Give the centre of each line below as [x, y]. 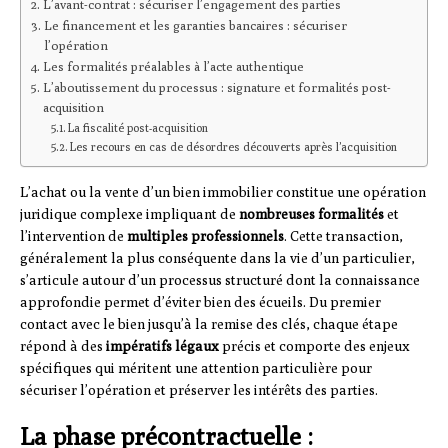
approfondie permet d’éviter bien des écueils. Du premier [200, 302]
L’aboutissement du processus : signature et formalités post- [216, 88]
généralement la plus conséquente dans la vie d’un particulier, [217, 258]
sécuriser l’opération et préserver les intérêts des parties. [199, 390]
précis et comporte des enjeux [314, 346]
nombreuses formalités [311, 214]
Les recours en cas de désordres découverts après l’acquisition [234, 147]
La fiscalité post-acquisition [138, 128]
